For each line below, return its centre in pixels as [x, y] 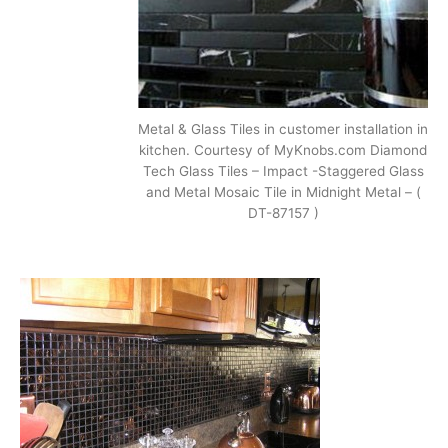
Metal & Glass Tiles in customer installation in [283, 129]
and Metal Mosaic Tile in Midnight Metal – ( [283, 192]
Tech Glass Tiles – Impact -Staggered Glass [283, 171]
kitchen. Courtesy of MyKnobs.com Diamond [283, 150]
